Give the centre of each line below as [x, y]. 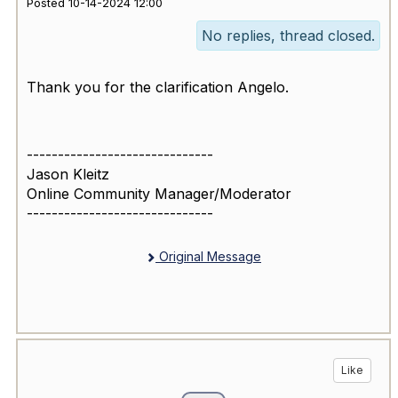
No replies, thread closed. [288, 36]
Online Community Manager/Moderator [159, 194]
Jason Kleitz [68, 175]
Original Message [208, 257]
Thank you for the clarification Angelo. [158, 88]
